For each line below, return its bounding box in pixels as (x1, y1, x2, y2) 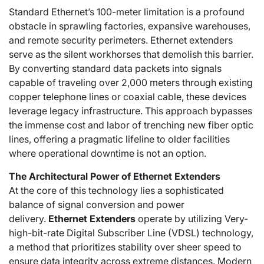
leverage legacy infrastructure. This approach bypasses (9, 105, 252, 117)
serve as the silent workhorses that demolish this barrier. (9, 48, 253, 60)
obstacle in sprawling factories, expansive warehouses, (9, 20, 250, 32)
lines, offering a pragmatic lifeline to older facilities (9, 133, 230, 145)
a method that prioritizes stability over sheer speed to (9, 241, 242, 253)
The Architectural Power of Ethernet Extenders (9, 170, 220, 182)
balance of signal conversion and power (9, 199, 184, 210)
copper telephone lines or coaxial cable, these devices (9, 91, 246, 103)
